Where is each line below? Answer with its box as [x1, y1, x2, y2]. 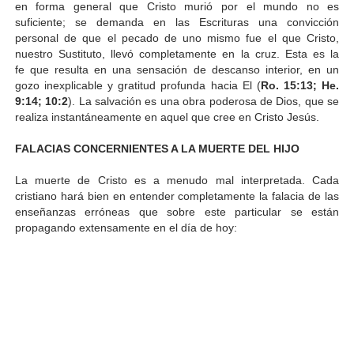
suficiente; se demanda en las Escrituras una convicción [14, 15, 340, 28]
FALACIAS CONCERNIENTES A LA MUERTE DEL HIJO [14, 141, 299, 155]
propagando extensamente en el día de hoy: [14, 220, 237, 234]
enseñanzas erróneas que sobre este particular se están [14, 205, 340, 218]
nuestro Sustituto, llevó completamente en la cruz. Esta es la [14, 47, 340, 60]
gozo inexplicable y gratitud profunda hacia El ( [14, 78, 261, 92]
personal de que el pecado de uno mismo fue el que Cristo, [14, 31, 340, 44]
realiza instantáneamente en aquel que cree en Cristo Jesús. [14, 110, 319, 123]
